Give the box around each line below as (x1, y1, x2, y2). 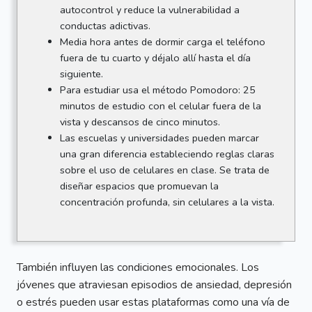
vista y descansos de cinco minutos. (59, 114, 220, 129)
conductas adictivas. (59, 18, 150, 33)
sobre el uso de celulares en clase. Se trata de (59, 162, 270, 177)
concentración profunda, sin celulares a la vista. (59, 194, 274, 209)
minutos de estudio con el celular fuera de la (59, 98, 261, 113)
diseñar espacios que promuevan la (59, 178, 219, 193)
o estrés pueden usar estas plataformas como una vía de (17, 295, 290, 311)
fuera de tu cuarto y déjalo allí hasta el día (59, 50, 251, 65)
